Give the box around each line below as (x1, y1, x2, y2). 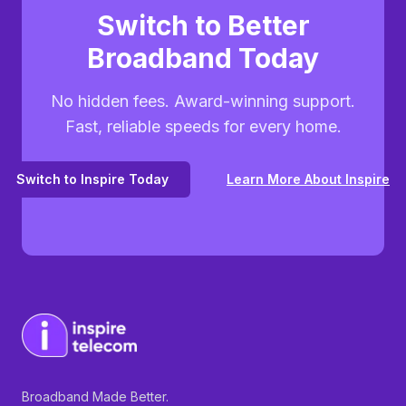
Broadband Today (87, 42, 319, 74)
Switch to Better (96, 9, 310, 42)
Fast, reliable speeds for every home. (64, 117, 342, 136)
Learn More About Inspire (227, 171, 390, 187)
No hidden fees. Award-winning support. (51, 92, 355, 111)
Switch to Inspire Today (16, 171, 169, 187)
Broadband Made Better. (22, 389, 169, 404)
